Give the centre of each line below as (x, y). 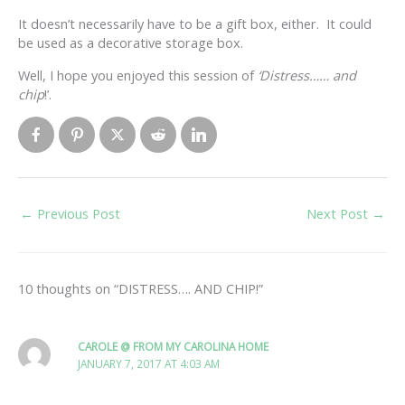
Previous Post (77, 213)
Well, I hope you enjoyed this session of (138, 75)
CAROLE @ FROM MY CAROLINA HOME (174, 346)
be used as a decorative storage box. (131, 43)
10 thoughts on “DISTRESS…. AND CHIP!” (141, 288)
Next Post (339, 213)
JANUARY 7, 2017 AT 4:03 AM (149, 363)
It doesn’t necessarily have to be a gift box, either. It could (195, 24)
